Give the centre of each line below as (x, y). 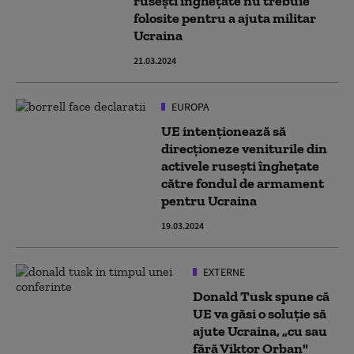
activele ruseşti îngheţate (240, 166)
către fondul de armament (243, 183)
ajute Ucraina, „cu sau (260, 331)
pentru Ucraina (209, 201)
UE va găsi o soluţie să (260, 314)
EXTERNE (223, 272)
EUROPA (189, 107)
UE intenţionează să (224, 131)
